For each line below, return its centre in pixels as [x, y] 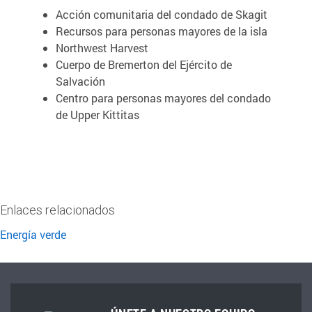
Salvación [80, 81]
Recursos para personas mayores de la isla [162, 31]
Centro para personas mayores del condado [163, 97]
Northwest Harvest [102, 47]
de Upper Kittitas [97, 114]
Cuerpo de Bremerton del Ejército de [144, 64]
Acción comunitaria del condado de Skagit [162, 14]
